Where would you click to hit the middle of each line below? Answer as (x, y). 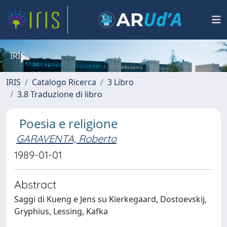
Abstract (35, 184)
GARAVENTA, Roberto (66, 139)
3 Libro (121, 82)
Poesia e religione (68, 123)
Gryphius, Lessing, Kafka (61, 211)
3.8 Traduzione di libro (60, 94)
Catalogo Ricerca (64, 82)
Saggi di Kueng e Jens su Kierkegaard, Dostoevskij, (110, 199)
